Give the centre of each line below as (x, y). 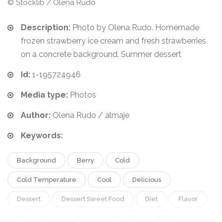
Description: (46, 28)
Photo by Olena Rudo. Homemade (135, 28)
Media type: (44, 95)
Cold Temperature (47, 180)
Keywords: (42, 136)
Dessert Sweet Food (93, 199)
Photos (82, 95)
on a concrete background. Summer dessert (101, 55)
